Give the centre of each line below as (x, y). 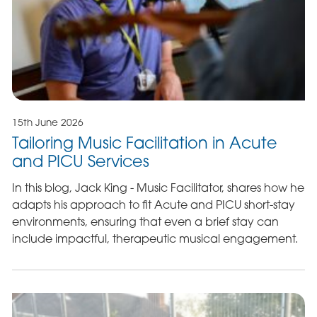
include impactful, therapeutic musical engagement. (155, 238)
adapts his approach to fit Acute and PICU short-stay (153, 204)
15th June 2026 (47, 122)
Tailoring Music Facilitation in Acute (144, 143)
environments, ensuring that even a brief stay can (145, 221)
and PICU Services (80, 161)
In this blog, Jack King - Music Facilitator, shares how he (158, 187)
